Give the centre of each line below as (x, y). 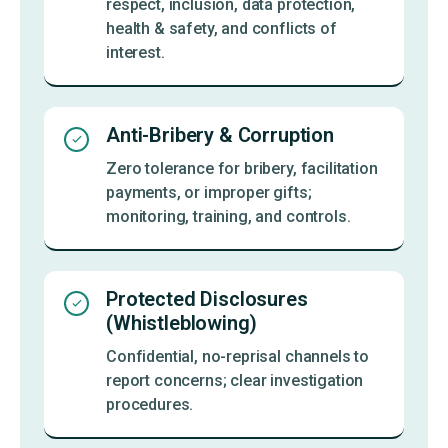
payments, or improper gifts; (209, 192)
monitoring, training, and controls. (228, 216)
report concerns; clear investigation (235, 380)
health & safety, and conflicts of (221, 28)
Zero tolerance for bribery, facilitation (242, 168)
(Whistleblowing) (181, 322)
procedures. (150, 404)
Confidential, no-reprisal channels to (238, 356)
